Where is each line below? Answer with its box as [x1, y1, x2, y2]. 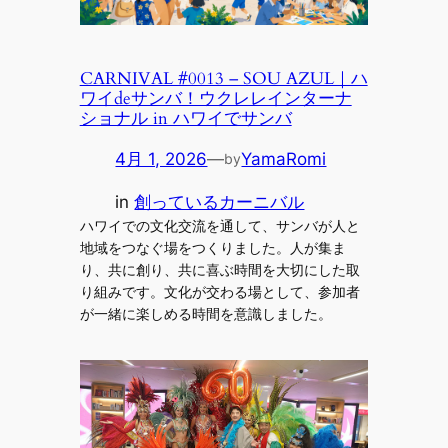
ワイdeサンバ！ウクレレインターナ [79, 87, 352, 111]
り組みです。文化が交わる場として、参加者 [79, 282, 360, 300]
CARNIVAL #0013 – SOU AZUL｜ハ [79, 67, 368, 91]
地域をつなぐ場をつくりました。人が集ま [79, 238, 346, 256]
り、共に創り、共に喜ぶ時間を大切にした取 [79, 260, 360, 278]
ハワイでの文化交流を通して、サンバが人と [79, 216, 360, 234]
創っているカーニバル [134, 191, 305, 212]
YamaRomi [241, 148, 327, 169]
